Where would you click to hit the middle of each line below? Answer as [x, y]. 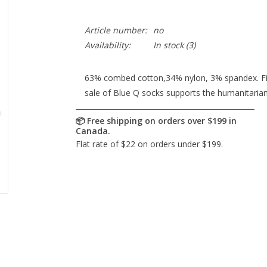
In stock [168, 45]
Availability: [107, 45]
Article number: [116, 30]
